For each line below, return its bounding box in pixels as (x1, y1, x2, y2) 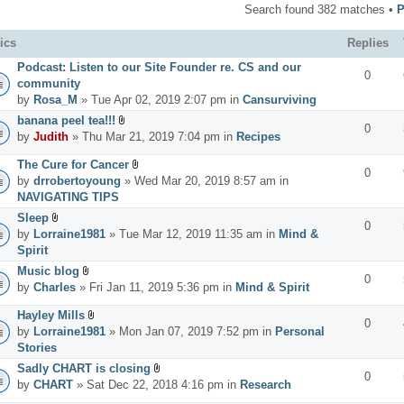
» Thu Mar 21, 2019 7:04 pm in (69, 129, 236, 143)
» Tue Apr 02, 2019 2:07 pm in (78, 92, 243, 106)
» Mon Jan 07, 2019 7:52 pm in (106, 324, 275, 338)
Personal (275, 324, 325, 338)
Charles (33, 280, 76, 294)
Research (240, 377, 291, 391)
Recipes (236, 129, 280, 143)
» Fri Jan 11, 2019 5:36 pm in (76, 280, 235, 294)
